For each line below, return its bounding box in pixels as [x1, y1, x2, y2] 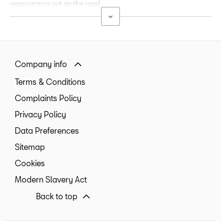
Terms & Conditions [15, 77, 85, 87]
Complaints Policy [15, 93, 81, 103]
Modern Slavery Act [15, 175, 87, 184]
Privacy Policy [15, 110, 66, 119]
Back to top [36, 191, 77, 201]
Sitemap [15, 142, 45, 152]
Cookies [15, 158, 45, 168]
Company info [15, 59, 67, 69]
